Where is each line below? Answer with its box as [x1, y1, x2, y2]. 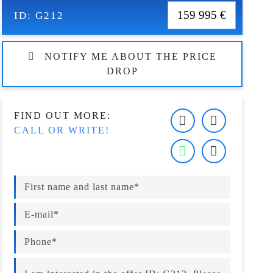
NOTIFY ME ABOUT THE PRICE [44, 51, 217, 62]
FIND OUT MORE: [14, 110, 112, 121]
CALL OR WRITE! [14, 125, 110, 135]
